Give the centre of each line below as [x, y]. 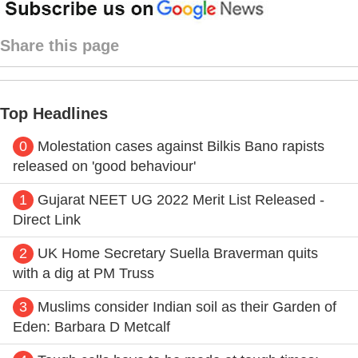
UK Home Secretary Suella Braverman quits [178, 253]
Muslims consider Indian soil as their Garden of [187, 306]
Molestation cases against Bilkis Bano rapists [181, 146]
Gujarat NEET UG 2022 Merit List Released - [181, 199]
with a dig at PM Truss [84, 273]
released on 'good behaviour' [104, 166]
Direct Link [47, 219]
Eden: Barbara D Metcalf [91, 326]
